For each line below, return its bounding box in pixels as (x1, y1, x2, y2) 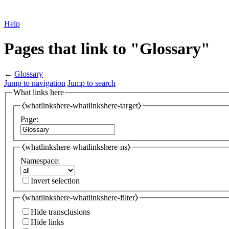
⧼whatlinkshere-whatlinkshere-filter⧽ (21, 193, 139, 202)
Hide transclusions (31, 208, 90, 217)
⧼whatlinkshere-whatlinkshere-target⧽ (21, 101, 142, 110)
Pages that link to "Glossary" (4, 39, 210, 58)
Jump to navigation (4, 78, 65, 87)
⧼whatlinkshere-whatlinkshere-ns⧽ (21, 143, 131, 152)
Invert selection (31, 176, 80, 185)
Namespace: (20, 156, 60, 165)
